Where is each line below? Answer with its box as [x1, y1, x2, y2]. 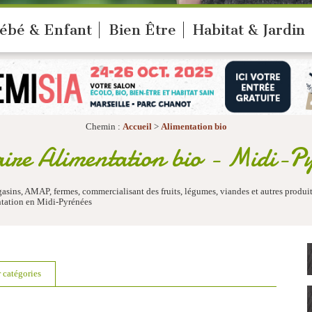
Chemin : [85, 122, 123, 132]
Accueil [122, 122, 152, 132]
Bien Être [109, 22, 176, 38]
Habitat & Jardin [193, 22, 305, 38]
